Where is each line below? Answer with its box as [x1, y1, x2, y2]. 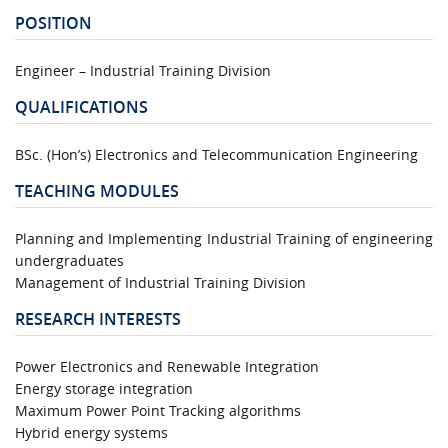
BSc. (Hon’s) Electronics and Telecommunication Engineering [15, 144, 418, 164]
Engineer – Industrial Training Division [15, 60, 271, 80]
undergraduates [15, 250, 124, 270]
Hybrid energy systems [15, 422, 168, 442]
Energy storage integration [15, 378, 193, 398]
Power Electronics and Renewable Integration [15, 356, 319, 376]
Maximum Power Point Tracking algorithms [15, 400, 301, 420]
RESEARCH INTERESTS [15, 307, 181, 330]
